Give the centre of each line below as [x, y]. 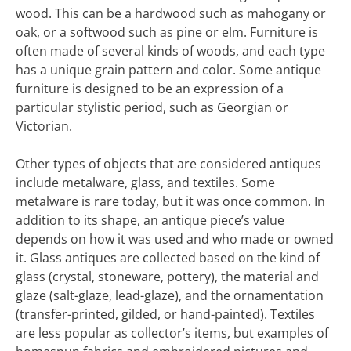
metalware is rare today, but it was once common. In [170, 201]
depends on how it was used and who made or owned [175, 239]
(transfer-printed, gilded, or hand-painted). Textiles [165, 314]
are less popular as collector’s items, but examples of [172, 333]
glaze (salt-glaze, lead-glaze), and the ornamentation [170, 295]
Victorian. [44, 126]
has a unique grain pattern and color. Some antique [168, 70]
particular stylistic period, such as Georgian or [152, 107]
